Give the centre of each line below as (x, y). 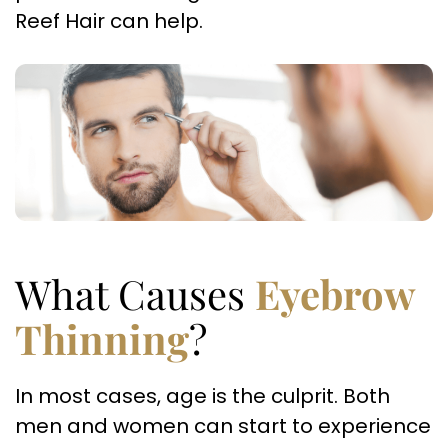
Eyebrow (334, 293)
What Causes (135, 293)
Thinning (102, 338)
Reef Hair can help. (109, 21)
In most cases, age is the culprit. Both (202, 396)
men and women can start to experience (223, 426)
